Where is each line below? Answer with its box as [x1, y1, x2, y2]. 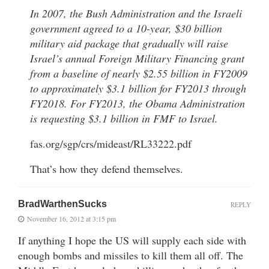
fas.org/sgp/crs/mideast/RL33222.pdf [30, 136, 192, 151]
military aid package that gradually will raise [30, 36, 228, 51]
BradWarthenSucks [18, 199, 107, 210]
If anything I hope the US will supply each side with [18, 233, 246, 248]
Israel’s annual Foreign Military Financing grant [30, 51, 244, 66]
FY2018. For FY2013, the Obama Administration [30, 96, 245, 111]
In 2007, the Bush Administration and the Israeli [30, 6, 242, 21]
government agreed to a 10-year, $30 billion [30, 21, 222, 36]
